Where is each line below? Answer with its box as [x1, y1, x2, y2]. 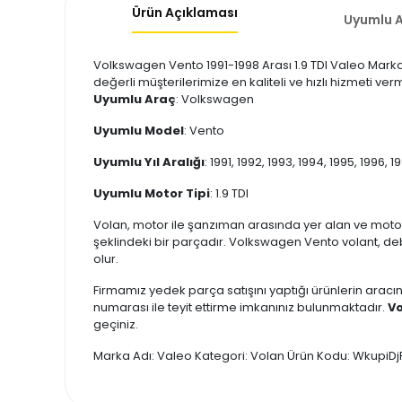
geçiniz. [93, 316, 138, 333]
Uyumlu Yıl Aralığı [93, 153, 205, 170]
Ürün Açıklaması [131, 4, 238, 22]
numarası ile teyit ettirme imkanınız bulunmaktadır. [93, 299, 388, 316]
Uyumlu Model [93, 122, 184, 139]
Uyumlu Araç [93, 91, 176, 108]
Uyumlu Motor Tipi [93, 185, 210, 202]
